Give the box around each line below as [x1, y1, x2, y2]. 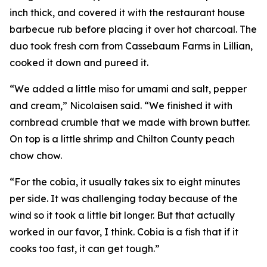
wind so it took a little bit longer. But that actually [10, 209, 235, 221]
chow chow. [10, 150, 62, 162]
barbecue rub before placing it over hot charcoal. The [10, 23, 257, 35]
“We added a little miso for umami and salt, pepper [10, 83, 247, 95]
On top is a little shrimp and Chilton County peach [10, 133, 235, 145]
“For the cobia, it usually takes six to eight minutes [10, 176, 240, 188]
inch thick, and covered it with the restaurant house [10, 7, 245, 18]
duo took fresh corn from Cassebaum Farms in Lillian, [10, 40, 253, 52]
